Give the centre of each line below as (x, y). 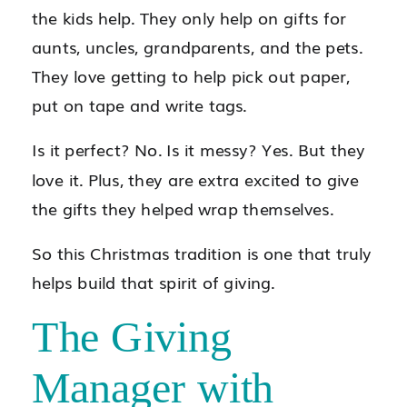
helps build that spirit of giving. (154, 282)
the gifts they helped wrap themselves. (183, 208)
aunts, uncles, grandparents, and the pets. (197, 46)
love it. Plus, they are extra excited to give (195, 179)
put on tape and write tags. (139, 105)
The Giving (132, 337)
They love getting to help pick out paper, (191, 75)
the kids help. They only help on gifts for (189, 17)
